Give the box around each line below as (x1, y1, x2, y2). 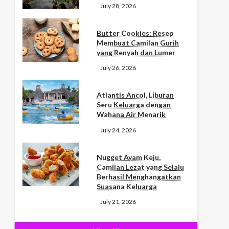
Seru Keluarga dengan (97, 100, 171, 109)
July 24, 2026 (100, 126, 136, 134)
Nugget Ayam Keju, (97, 152, 161, 162)
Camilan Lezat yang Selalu (97, 162, 185, 171)
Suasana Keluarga (97, 181, 157, 191)
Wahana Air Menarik (97, 110, 166, 119)
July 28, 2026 (100, 2, 136, 10)
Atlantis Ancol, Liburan (97, 90, 174, 100)
